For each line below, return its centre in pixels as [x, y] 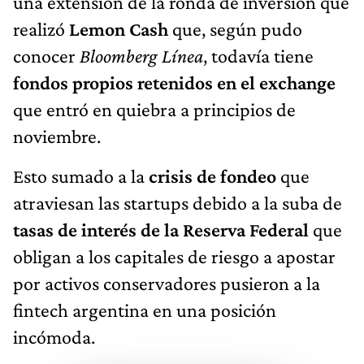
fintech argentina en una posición [145, 310]
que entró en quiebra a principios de [154, 109]
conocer [44, 55]
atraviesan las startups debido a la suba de [178, 202]
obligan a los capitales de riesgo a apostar [174, 256]
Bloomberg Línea [139, 55]
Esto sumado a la [81, 175]
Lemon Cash [119, 28]
